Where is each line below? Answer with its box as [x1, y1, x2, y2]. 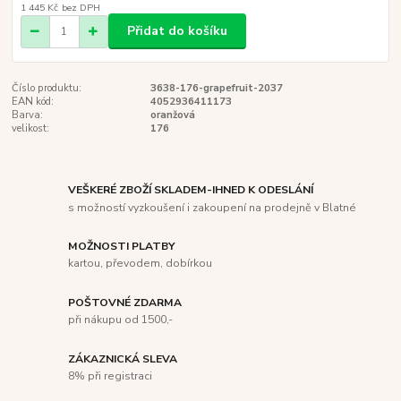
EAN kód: [12, 95, 55, 109]
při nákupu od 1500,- [68, 312, 174, 328]
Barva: [12, 108, 44, 123]
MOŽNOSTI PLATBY [68, 238, 176, 253]
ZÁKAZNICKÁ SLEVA [68, 351, 178, 366]
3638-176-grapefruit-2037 [149, 81, 283, 96]
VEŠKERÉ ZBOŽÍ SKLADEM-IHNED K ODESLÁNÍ [68, 182, 314, 197]
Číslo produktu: [12, 81, 82, 96]
